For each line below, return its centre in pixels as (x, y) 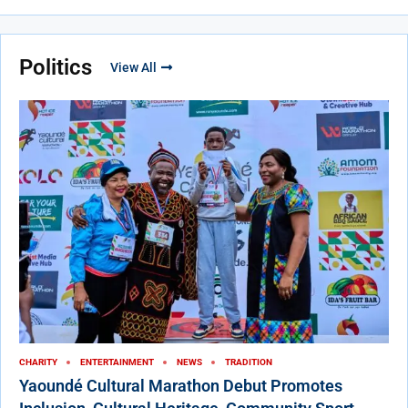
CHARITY (38, 362)
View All (133, 67)
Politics (56, 67)
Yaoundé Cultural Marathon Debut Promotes (181, 386)
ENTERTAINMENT (117, 362)
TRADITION (249, 362)
